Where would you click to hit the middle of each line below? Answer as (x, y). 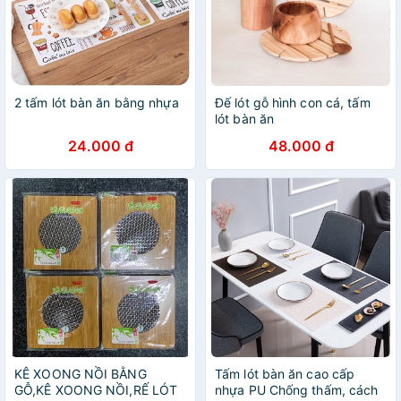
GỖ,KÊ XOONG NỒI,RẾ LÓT (96, 390)
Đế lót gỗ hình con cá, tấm (293, 102)
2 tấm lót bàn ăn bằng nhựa (97, 102)
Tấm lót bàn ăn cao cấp (285, 374)
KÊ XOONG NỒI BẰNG (81, 374)
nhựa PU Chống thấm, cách (297, 390)
